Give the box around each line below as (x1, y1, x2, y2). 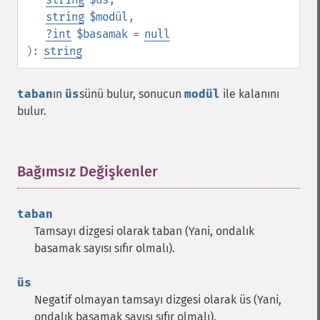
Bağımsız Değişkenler (17, 163, 158, 180)
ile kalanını (220, 87, 279, 101)
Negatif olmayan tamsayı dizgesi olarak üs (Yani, (34, 293, 281, 306)
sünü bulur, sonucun (79, 87, 184, 101)
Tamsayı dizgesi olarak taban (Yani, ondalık (34, 224, 254, 238)
